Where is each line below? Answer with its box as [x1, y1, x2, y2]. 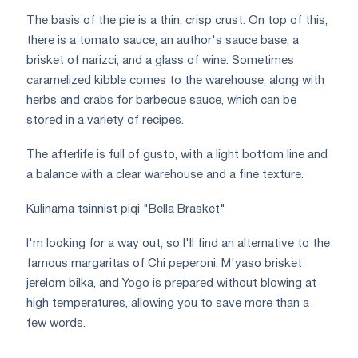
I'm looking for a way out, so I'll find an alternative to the [26, 237, 330, 249]
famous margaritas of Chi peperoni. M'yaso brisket [26, 257, 302, 269]
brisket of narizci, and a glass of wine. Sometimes [26, 54, 294, 66]
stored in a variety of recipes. [26, 114, 184, 126]
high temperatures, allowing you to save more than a [26, 297, 309, 309]
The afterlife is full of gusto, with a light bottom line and [26, 149, 328, 161]
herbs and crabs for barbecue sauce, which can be [26, 94, 296, 106]
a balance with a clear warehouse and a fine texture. [26, 169, 304, 181]
